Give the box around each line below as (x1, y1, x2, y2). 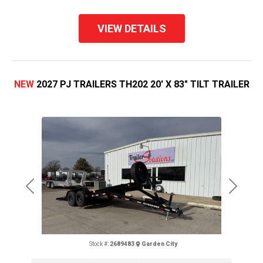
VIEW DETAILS (97, 22, 166, 35)
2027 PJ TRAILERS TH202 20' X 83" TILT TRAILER (36, 78, 249, 90)
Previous (29, 187, 66, 198)
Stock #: (89, 240, 109, 247)
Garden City (141, 240, 177, 247)
